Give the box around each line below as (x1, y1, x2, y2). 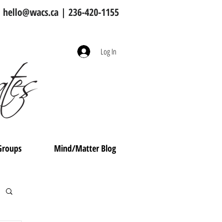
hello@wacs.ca (3, 5, 58, 19)
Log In (100, 46, 116, 57)
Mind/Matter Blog (54, 142, 116, 154)
